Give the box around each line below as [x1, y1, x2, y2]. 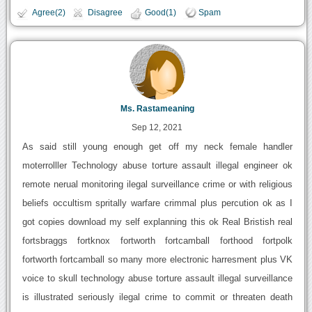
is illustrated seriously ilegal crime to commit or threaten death [22, 291, 293, 302]
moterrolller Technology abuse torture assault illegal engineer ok [22, 159, 293, 171]
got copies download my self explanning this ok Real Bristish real [22, 216, 293, 227]
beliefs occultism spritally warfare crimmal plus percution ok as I [22, 197, 293, 208]
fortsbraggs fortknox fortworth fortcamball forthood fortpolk [22, 235, 293, 246]
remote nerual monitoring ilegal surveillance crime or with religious [22, 178, 293, 189]
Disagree [87, 8, 123, 17]
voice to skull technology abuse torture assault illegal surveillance [22, 272, 293, 283]
